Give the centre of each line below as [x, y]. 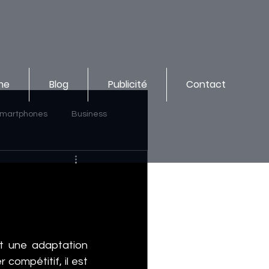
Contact [206, 84]
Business [89, 114]
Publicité [127, 84]
